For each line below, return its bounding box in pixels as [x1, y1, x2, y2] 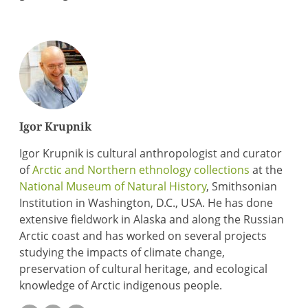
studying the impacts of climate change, [19, 245, 225, 260]
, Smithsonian [206, 179, 278, 194]
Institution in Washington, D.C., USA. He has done [19, 195, 274, 210]
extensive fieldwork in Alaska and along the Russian [19, 212, 285, 227]
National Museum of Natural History [19, 179, 207, 194]
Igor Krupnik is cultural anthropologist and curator [19, 146, 283, 161]
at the [250, 162, 283, 177]
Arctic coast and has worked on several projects [19, 228, 267, 243]
